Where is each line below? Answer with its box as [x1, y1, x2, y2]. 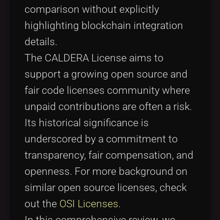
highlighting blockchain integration [25, 19, 183, 31]
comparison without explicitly [25, 3, 159, 15]
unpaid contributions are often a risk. [25, 100, 192, 112]
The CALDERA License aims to [25, 52, 164, 64]
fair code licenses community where [25, 84, 190, 96]
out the [25, 197, 59, 210]
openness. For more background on [25, 165, 188, 177]
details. [25, 35, 57, 48]
